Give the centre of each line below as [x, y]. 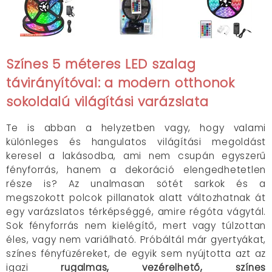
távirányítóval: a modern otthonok [121, 83]
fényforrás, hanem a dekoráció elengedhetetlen [136, 170]
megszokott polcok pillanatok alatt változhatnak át [136, 198]
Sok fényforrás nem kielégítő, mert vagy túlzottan [136, 226]
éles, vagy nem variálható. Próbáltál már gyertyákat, [136, 240]
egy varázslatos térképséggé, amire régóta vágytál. [136, 212]
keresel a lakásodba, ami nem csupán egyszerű [136, 156]
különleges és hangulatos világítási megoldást [136, 142]
